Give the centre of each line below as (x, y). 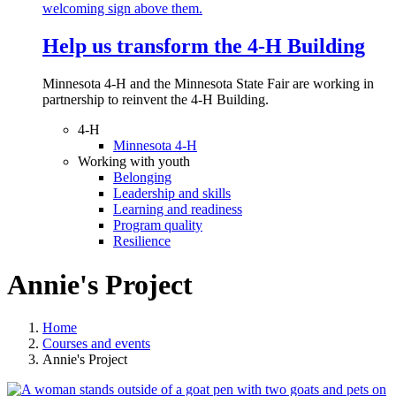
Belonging (142, 178)
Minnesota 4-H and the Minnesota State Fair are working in (208, 84)
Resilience (142, 241)
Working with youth (134, 162)
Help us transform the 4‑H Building (204, 46)
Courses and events (96, 344)
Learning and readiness (178, 209)
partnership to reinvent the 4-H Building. (157, 100)
